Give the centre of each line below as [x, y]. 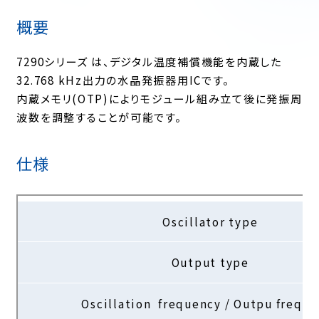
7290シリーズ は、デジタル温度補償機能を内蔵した [149, 61]
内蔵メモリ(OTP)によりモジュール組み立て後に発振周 [159, 98]
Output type [210, 262]
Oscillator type [210, 221]
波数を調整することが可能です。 [99, 116]
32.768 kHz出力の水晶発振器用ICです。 [123, 79]
